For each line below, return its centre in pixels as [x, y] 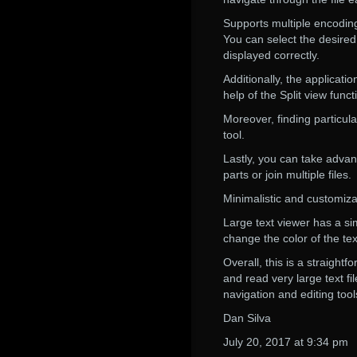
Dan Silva [247, 318]
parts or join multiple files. [287, 175]
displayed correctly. [271, 55]
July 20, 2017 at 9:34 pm [286, 342]
